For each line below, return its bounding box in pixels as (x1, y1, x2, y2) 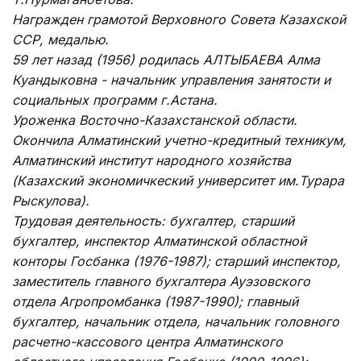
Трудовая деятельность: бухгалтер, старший (12, 212, 294, 229)
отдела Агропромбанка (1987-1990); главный (12, 293, 298, 309)
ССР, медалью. (12, 31, 109, 48)
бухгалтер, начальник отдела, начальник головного (12, 313, 339, 330)
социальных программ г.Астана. (12, 91, 218, 108)
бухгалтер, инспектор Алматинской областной (12, 232, 306, 249)
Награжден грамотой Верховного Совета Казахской (12, 10, 346, 27)
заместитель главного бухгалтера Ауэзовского (12, 272, 310, 289)
